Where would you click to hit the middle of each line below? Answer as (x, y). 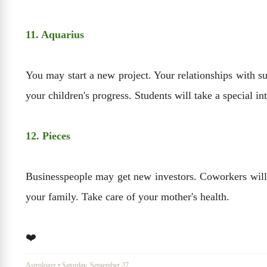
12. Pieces (48, 136)
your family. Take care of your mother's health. (128, 196)
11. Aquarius (55, 34)
